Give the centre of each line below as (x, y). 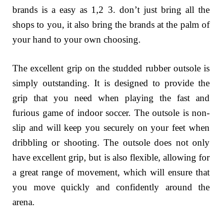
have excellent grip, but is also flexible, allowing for (111, 158)
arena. (24, 202)
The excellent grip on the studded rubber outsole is (111, 68)
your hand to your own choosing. (77, 39)
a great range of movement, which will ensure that (111, 172)
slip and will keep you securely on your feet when (111, 128)
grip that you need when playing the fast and (111, 98)
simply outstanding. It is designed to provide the (111, 83)
